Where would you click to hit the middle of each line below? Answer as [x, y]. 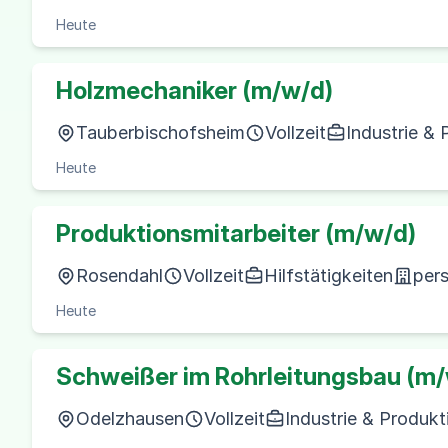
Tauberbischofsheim [160, 132]
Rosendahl [119, 275]
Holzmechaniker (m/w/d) [194, 90]
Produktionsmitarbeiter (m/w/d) [236, 233]
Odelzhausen [130, 418]
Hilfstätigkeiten [328, 275]
